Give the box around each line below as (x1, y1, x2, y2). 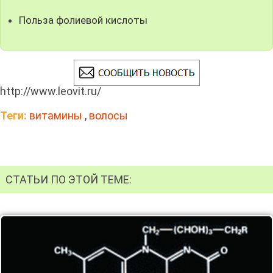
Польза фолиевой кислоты (19, 14, 148, 27)
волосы (89, 109, 128, 122)
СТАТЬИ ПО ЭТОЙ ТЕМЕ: (5, 172, 132, 186)
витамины (29, 109, 82, 122)
